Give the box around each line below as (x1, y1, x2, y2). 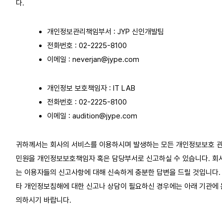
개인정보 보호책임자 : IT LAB (47, 83, 135, 93)
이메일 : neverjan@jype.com (47, 55, 139, 64)
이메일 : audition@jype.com (47, 111, 137, 120)
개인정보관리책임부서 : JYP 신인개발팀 (47, 27, 164, 36)
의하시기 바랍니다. (16, 195, 71, 205)
